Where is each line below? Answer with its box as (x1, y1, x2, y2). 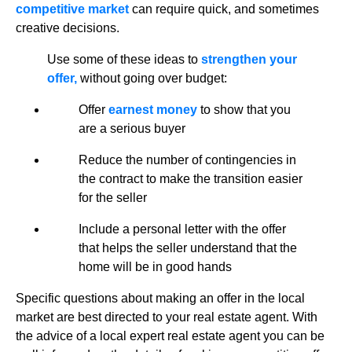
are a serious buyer (79, 121, 185, 135)
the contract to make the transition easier (79, 171, 302, 185)
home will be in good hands (79, 259, 232, 273)
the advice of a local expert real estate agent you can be (16, 328, 324, 343)
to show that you (197, 102, 291, 116)
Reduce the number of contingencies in (79, 152, 296, 167)
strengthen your (201, 52, 297, 66)
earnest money (108, 102, 197, 116)
